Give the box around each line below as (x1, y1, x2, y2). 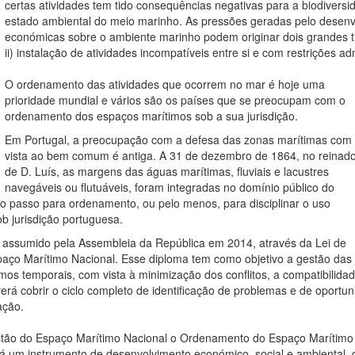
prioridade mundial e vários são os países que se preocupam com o (5, 91, 345, 108)
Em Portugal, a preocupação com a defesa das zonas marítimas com (5, 131, 352, 147)
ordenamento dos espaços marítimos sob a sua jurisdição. (5, 107, 301, 124)
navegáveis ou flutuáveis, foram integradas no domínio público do (5, 178, 334, 195)
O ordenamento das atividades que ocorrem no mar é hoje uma (5, 75, 325, 92)
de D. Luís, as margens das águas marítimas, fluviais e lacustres (5, 162, 329, 179)
